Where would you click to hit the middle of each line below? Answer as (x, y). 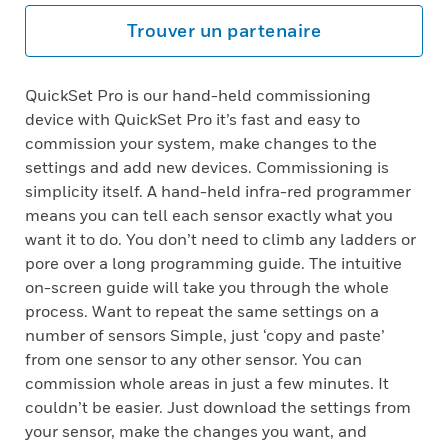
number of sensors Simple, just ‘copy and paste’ (205, 335)
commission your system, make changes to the (201, 143)
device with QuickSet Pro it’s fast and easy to (192, 119)
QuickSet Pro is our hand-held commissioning (198, 95)
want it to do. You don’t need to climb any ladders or (220, 239)
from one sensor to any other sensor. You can (193, 359)
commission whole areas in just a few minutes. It (207, 383)
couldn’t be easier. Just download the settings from (218, 407)
